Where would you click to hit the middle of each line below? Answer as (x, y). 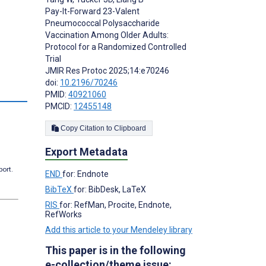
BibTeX (59, 190)
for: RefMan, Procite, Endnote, (115, 205)
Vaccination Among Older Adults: (107, 35)
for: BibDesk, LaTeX (110, 190)
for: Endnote (85, 174)
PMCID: (59, 107)
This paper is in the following (115, 251)
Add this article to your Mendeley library (119, 230)
